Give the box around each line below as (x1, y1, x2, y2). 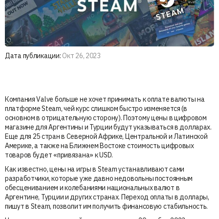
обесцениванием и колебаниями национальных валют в (5, 183, 180, 192)
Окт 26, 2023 (61, 51, 101, 60)
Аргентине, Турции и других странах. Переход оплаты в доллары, (5, 192, 209, 201)
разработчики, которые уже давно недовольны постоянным (5, 174, 193, 183)
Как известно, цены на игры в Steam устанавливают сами (5, 164, 185, 174)
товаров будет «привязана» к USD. (5, 150, 113, 159)
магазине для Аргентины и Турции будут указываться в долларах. (5, 122, 212, 131)
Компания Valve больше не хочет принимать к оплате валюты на (5, 94, 205, 104)
